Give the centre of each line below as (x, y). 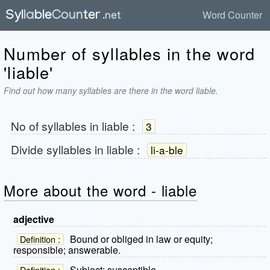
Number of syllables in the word (130, 53)
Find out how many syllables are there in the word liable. (111, 90)
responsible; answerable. (67, 250)
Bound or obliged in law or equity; (141, 239)
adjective (34, 219)
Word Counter (233, 15)
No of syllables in (56, 125)
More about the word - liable (101, 190)
